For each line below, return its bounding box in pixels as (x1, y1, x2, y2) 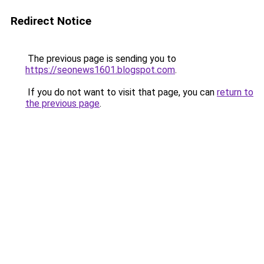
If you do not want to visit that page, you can (25, 87, 217, 98)
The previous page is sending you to (25, 53, 176, 64)
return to (217, 87, 253, 98)
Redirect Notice (11, 14, 91, 28)
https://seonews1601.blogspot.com (25, 64, 175, 75)
